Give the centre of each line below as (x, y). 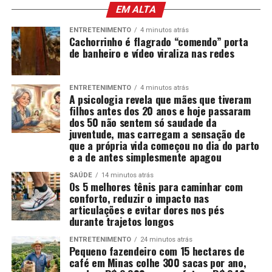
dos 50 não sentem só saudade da (143, 122)
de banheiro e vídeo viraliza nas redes (151, 53)
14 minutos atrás (127, 175)
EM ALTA (136, 9)
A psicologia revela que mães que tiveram (160, 99)
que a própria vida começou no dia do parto (164, 145)
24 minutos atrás (166, 239)
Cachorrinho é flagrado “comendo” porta (158, 41)
